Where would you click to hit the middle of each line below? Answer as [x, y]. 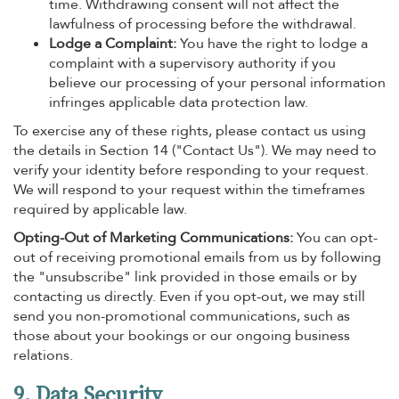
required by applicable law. [100, 209]
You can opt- [335, 238]
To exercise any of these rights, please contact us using [190, 131]
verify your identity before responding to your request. [191, 170]
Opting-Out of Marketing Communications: [153, 238]
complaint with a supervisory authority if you [192, 63]
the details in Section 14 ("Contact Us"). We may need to [195, 151]
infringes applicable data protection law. [179, 102]
